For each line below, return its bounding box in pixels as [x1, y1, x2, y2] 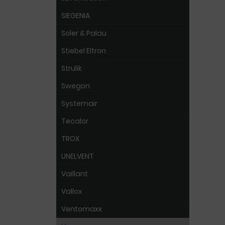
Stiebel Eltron [61, 46, 106, 56]
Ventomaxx [61, 204, 102, 214]
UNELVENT [61, 151, 94, 161]
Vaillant [61, 169, 88, 179]
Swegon [61, 81, 90, 91]
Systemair [61, 98, 97, 108]
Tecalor [61, 116, 88, 126]
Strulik [61, 63, 82, 73]
